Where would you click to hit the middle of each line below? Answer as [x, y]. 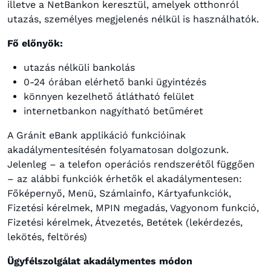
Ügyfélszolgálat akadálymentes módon [100, 261]
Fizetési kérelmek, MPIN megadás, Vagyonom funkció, [133, 208]
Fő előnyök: [35, 43]
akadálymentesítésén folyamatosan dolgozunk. [118, 150]
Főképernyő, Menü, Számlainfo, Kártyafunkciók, [119, 193]
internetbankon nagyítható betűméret [113, 111]
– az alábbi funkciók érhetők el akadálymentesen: [125, 179]
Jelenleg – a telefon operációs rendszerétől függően [131, 164]
